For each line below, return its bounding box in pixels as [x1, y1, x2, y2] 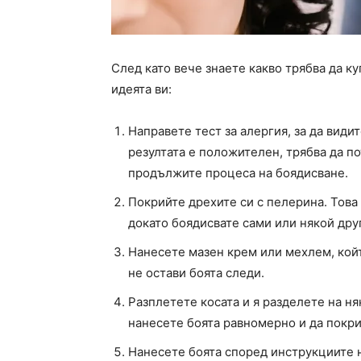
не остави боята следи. [128, 265, 264, 281]
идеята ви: [111, 81, 172, 98]
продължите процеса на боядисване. [128, 165, 348, 181]
